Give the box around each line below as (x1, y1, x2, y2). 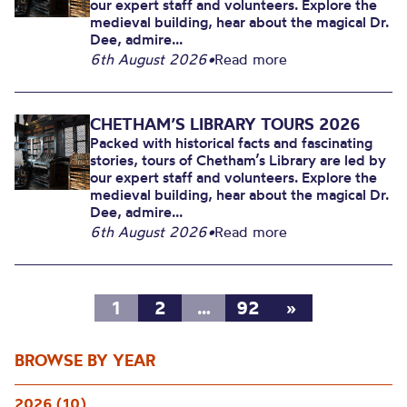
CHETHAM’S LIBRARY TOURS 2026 (90, 114, 362, 134)
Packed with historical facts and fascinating (90, 134, 373, 152)
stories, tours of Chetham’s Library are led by (90, 151, 387, 169)
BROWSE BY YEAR (15, 350, 155, 371)
